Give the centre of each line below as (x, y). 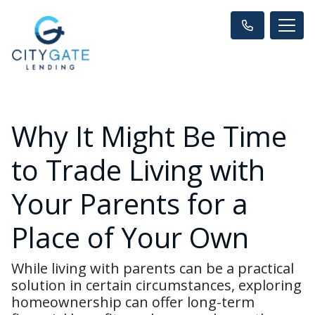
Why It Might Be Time (149, 136)
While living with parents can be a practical (153, 268)
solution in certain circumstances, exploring (156, 285)
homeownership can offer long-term (133, 302)
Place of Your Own (130, 237)
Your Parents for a (130, 204)
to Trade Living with (138, 170)
